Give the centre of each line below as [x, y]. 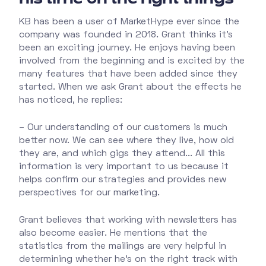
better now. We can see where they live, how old [126, 140]
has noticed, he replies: [71, 100]
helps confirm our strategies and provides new [123, 180]
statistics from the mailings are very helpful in [123, 246]
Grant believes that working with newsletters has [128, 220]
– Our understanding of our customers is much [123, 127]
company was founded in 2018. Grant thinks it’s [126, 35]
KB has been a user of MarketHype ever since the [129, 22]
